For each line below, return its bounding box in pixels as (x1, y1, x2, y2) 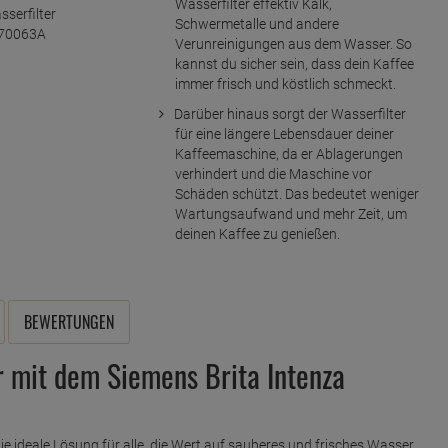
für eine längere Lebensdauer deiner (174, 126, 394, 143)
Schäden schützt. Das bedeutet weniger (174, 186, 419, 203)
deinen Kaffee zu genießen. (174, 226, 340, 243)
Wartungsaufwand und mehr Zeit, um (174, 206, 407, 223)
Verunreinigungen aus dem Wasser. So (174, 36, 412, 53)
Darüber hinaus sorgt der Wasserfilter (173, 106, 406, 123)
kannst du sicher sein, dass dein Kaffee (174, 56, 414, 73)
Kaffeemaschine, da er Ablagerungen (174, 146, 403, 163)
